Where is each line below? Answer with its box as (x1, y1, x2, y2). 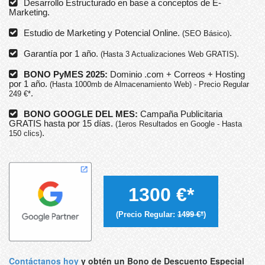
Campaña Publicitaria (138, 108, 222, 119)
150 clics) (9, 128, 42, 138)
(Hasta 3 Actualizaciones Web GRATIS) (101, 49, 237, 59)
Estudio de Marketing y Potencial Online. (24, 27, 182, 38)
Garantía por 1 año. (24, 48, 101, 59)
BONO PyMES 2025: (24, 69, 108, 79)
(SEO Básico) (182, 28, 230, 38)
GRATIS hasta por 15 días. (9, 118, 115, 128)
